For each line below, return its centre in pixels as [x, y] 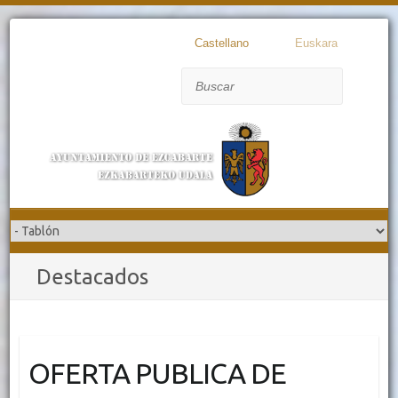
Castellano [221, 43]
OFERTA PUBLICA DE [157, 374]
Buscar [200, 78]
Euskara [316, 43]
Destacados [93, 277]
